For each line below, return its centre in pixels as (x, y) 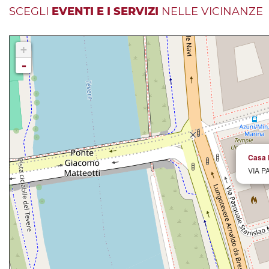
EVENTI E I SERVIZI (105, 12)
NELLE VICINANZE (211, 12)
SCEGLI (30, 12)
